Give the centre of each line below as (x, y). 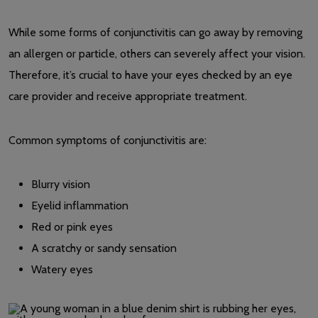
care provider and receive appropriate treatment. (128, 96)
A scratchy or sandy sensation (104, 248)
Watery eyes (62, 269)
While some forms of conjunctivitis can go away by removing (155, 32)
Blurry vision (61, 184)
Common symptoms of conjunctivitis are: (108, 140)
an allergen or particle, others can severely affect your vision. (157, 53)
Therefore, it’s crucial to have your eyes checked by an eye (150, 75)
